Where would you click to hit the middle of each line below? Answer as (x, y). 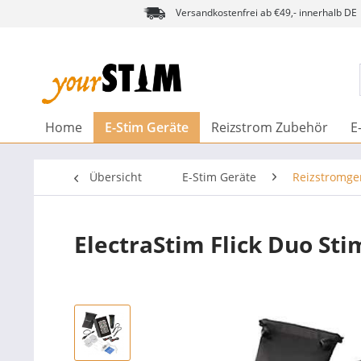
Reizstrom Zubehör (270, 127)
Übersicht (116, 177)
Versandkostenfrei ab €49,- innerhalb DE (265, 12)
